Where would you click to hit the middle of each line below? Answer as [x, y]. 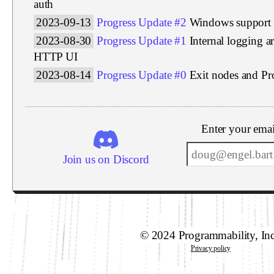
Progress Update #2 [142, 22]
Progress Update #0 [142, 75]
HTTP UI [56, 56]
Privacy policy [211, 249]
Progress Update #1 [142, 40]
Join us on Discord [106, 160]
